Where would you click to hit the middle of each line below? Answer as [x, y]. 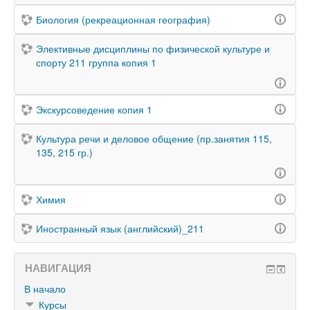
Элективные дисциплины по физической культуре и [153, 48]
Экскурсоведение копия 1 [94, 109]
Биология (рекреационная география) [123, 19]
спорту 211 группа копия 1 [96, 62]
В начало [45, 289]
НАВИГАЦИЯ [58, 268]
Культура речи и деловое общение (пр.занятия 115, [154, 138]
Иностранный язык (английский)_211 [120, 228]
